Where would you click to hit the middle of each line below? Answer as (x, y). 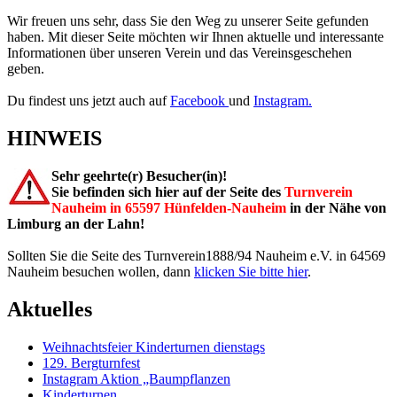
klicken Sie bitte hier (251, 271)
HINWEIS (54, 138)
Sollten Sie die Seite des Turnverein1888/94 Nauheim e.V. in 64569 (196, 255)
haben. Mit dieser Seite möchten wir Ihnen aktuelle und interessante (195, 36)
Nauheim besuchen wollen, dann (101, 271)
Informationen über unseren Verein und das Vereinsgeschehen (179, 52)
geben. (26, 68)
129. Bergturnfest (91, 362)
